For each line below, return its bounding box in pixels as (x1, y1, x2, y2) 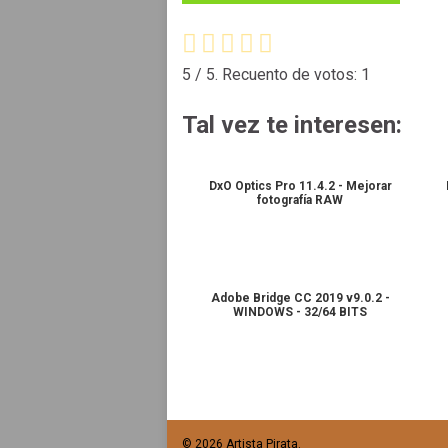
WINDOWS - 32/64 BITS (233, 304, 368, 319)
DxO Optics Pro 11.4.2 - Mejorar (208, 178, 392, 193)
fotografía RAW (257, 192, 344, 207)
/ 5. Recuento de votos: (191, 64, 361, 84)
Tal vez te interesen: (182, 110, 402, 139)
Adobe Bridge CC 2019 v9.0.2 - (210, 290, 390, 305)
